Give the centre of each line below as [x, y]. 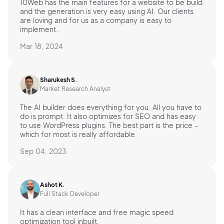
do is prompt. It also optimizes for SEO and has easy [108, 116]
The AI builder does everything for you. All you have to [111, 107]
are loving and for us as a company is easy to [96, 20]
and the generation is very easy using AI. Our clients [107, 11]
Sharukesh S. [59, 80]
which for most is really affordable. [78, 134]
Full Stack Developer [70, 194]
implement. [39, 29]
